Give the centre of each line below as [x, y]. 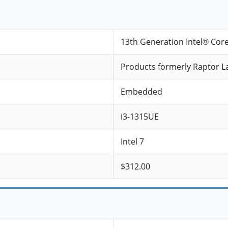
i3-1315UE [139, 117]
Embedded [141, 92]
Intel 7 [132, 142]
